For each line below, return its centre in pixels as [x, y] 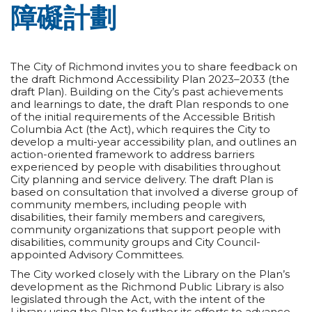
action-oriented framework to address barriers [132, 154]
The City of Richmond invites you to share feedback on [154, 66]
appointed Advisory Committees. [97, 254]
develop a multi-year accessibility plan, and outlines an [154, 141]
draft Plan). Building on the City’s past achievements [147, 91]
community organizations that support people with [146, 229]
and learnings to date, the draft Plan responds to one [150, 104]
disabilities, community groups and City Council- [135, 242]
